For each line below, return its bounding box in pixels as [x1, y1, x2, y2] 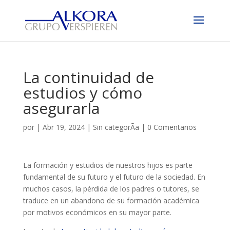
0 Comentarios [147, 122, 197, 132]
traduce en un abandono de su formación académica [23, 196, 199, 205]
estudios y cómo [23, 82, 142, 103]
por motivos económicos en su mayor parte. [23, 207, 171, 217]
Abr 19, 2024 [42, 122, 85, 132]
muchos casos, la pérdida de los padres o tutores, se [23, 184, 199, 194]
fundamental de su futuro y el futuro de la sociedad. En [23, 172, 205, 182]
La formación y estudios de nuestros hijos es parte [23, 160, 193, 170]
